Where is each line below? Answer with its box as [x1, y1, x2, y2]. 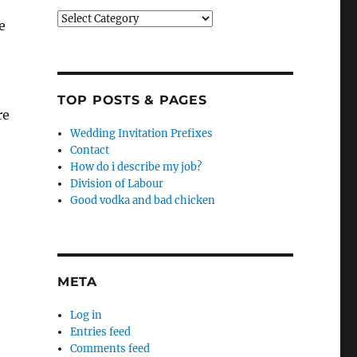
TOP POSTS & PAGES [57, 92, 207, 108]
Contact [70, 143, 110, 157]
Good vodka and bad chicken [70, 194, 216, 207]
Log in [70, 308, 103, 322]
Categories [56, 11, 110, 25]
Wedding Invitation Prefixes [70, 127, 214, 140]
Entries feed [70, 325, 131, 339]
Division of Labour [70, 177, 164, 190]
